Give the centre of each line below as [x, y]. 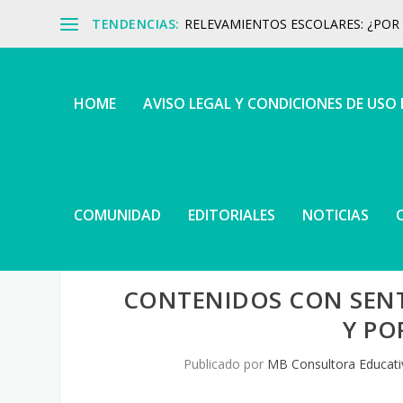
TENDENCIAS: [136, 23]
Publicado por [225, 364]
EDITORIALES [232, 215]
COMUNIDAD [118, 215]
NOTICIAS [336, 215]
